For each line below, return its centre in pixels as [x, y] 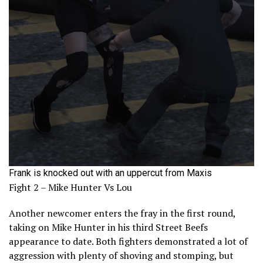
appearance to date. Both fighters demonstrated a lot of [128, 242]
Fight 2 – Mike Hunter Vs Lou [70, 188]
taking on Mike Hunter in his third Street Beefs [108, 227]
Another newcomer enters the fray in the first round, [122, 213]
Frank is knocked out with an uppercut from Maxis [110, 173]
